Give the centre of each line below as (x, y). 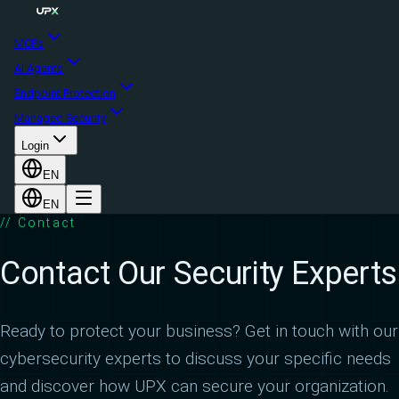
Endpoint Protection (65, 93)
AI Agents (39, 68)
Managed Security (60, 118)
